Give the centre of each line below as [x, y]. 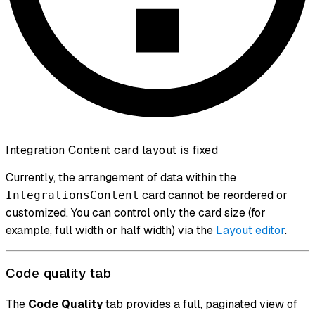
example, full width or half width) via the [111, 230]
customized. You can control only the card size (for [136, 212]
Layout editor [250, 230]
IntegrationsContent [72, 195]
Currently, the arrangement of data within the [121, 177]
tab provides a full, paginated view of [200, 304]
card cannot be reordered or [213, 195]
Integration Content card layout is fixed [112, 150]
